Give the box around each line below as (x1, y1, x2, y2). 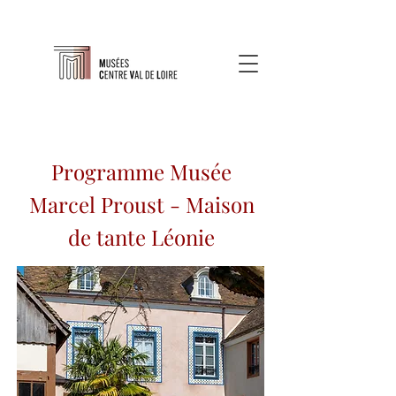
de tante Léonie (68, 223, 215, 251)
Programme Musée (51, 157, 232, 186)
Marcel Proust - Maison (28, 190, 255, 218)
